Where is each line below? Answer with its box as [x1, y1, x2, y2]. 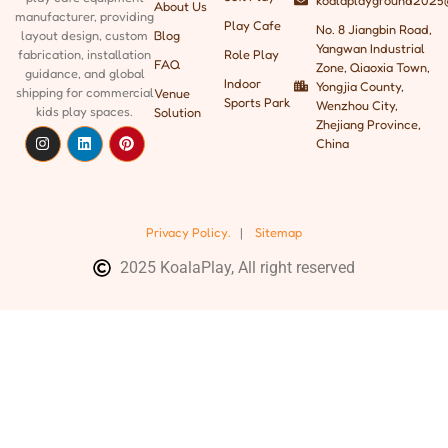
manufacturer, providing [15, 9, 155, 25]
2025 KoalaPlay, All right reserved [120, 258, 356, 278]
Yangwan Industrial [316, 40, 426, 56]
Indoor [223, 75, 261, 91]
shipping [15, 85, 63, 101]
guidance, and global [24, 66, 145, 82]
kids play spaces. [36, 104, 134, 120]
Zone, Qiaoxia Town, [316, 59, 431, 75]
